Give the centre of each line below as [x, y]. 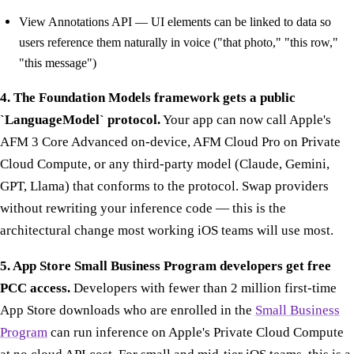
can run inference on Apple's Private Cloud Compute [196, 332]
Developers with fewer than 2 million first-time [203, 288]
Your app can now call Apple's [246, 120]
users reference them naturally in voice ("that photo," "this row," [179, 43]
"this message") [58, 63]
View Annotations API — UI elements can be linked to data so [175, 22]
